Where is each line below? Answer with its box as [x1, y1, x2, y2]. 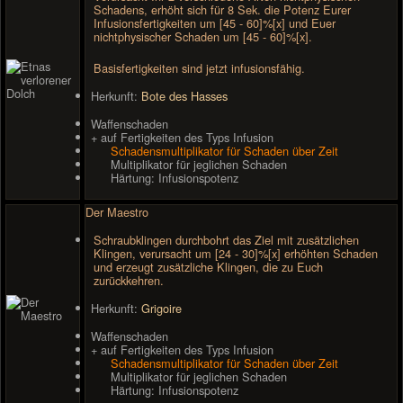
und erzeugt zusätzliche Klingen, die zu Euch [94, 257, 324, 275]
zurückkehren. [94, 271, 165, 289]
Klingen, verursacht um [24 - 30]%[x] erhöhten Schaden [94, 244, 379, 262]
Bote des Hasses [141, 86, 228, 104]
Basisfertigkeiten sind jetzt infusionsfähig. [94, 58, 306, 76]
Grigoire [141, 300, 182, 318]
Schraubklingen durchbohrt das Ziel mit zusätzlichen [94, 230, 360, 248]
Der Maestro [85, 202, 148, 220]
